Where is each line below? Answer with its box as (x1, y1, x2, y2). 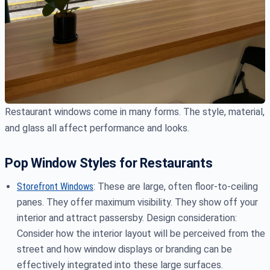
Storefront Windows (17, 181, 93, 193)
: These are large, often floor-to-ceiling (93, 181, 258, 193)
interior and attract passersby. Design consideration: (17, 212, 237, 224)
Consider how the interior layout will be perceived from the (17, 228, 265, 240)
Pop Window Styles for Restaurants (5, 155, 213, 171)
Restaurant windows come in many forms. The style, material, (5, 106, 265, 118)
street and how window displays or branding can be (17, 243, 232, 256)
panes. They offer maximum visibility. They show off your (17, 196, 258, 209)
